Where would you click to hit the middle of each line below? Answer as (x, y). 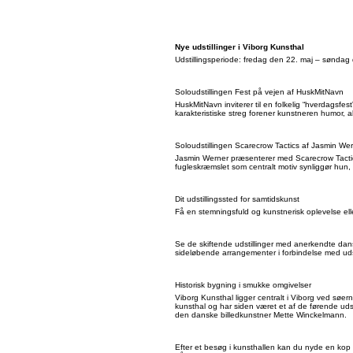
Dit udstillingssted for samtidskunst (237, 199)
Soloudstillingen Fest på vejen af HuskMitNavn (259, 91)
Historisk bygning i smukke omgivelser (243, 284)
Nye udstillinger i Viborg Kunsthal (240, 46)
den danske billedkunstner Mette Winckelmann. (262, 314)
